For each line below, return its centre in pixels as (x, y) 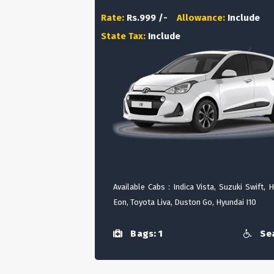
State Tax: (124, 36)
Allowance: (202, 18)
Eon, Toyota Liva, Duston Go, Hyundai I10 (185, 202)
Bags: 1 (146, 234)
